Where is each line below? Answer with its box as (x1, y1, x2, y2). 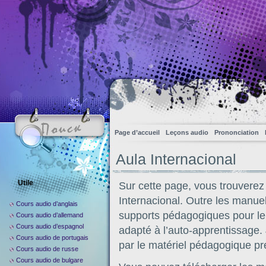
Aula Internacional (116, 151, 236, 167)
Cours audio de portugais (16, 234, 88, 241)
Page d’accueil (115, 129, 160, 136)
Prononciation (214, 129, 259, 136)
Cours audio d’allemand (16, 211, 83, 218)
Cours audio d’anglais (16, 200, 78, 207)
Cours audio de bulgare (16, 256, 83, 264)
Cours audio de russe (16, 245, 78, 252)
